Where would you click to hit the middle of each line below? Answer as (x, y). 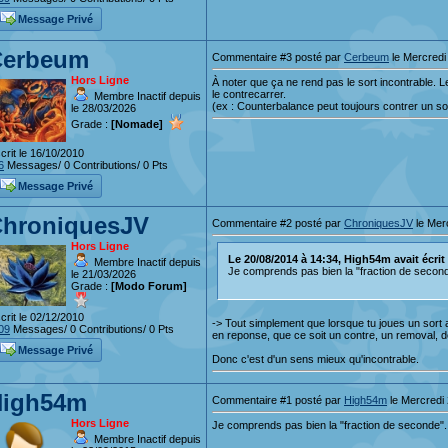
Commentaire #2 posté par (278, 222)
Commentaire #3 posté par (278, 56)
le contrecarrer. (249, 93)
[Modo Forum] (149, 285)
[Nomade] (137, 123)
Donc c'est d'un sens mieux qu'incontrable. (315, 358)
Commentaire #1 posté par (278, 399)
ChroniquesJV (378, 222)
